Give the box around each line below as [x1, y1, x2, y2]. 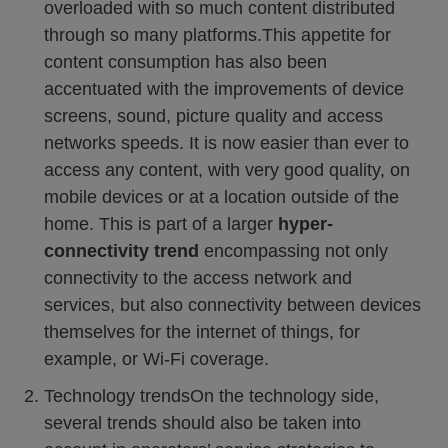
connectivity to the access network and [44, 268, 352, 288]
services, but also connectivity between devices [44, 295, 421, 315]
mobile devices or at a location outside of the [44, 187, 399, 207]
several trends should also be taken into [44, 413, 361, 433]
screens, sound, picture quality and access [44, 106, 383, 126]
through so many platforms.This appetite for [44, 25, 391, 45]
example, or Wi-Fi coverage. [44, 349, 269, 369]
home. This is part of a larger [44, 214, 278, 234]
